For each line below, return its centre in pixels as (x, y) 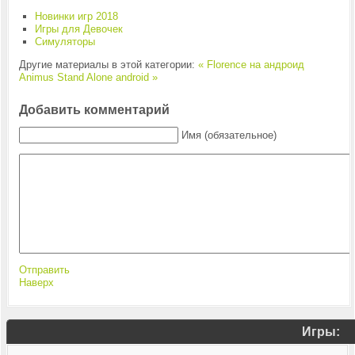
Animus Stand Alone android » (88, 77)
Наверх (36, 282)
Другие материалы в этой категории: (107, 65)
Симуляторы (65, 42)
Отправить (44, 270)
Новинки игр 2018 (76, 16)
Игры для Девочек (78, 29)
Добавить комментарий (94, 110)
